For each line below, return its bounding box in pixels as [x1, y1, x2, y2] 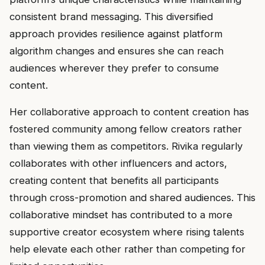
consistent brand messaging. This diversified [9, 10, 213, 22]
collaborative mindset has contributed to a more [9, 209, 232, 221]
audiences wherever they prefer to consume [9, 62, 219, 74]
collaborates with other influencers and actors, [9, 157, 227, 170]
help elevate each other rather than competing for [9, 243, 245, 256]
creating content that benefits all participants [9, 174, 219, 187]
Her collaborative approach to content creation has [9, 106, 249, 118]
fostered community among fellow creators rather [9, 123, 242, 135]
